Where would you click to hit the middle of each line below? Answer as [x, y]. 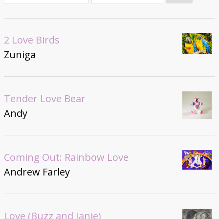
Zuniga [20, 55]
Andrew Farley [37, 172]
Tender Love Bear [44, 99]
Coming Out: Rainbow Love [66, 157]
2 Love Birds [32, 40]
